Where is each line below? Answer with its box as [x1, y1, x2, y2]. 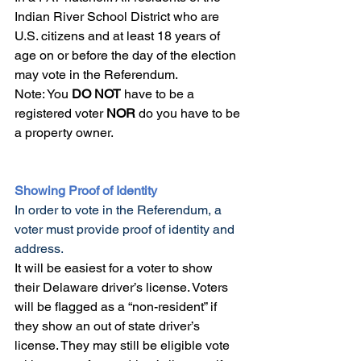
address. [15, 241, 64, 256]
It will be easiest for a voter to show [15, 260, 216, 276]
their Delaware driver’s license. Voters [15, 280, 231, 295]
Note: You [15, 86, 72, 102]
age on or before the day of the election [15, 48, 239, 63]
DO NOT [72, 86, 121, 102]
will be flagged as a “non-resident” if [15, 299, 220, 314]
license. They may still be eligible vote [15, 338, 233, 353]
